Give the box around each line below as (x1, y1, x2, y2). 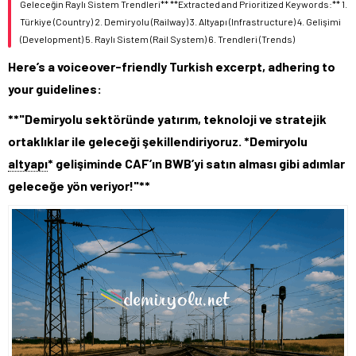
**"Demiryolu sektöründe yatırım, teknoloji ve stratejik (8, 111, 327, 126)
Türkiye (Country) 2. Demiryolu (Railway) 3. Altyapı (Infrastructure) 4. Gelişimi (20, 16, 341, 27)
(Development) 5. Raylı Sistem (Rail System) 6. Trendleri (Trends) (20, 33, 295, 44)
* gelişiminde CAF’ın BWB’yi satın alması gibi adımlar (48, 156, 345, 171)
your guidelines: (8, 81, 102, 96)
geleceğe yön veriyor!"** (8, 178, 150, 193)
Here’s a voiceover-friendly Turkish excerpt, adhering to (8, 59, 335, 74)
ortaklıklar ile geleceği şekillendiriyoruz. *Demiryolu (8, 133, 308, 149)
